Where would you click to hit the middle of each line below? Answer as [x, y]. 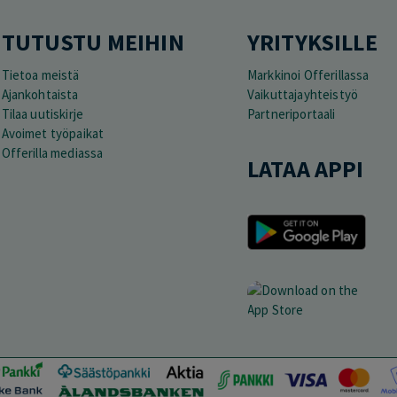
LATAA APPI [306, 168]
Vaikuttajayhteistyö [303, 94]
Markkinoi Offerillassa [308, 74]
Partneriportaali [292, 113]
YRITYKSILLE [312, 42]
